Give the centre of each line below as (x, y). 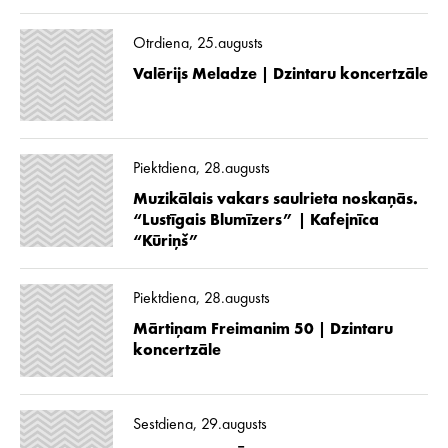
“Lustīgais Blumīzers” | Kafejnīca (255, 221)
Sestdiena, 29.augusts (199, 424)
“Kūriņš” (166, 242)
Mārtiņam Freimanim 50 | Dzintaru (262, 330)
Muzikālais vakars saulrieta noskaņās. (275, 200)
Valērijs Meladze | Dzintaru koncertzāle (280, 74)
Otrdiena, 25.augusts (197, 43)
